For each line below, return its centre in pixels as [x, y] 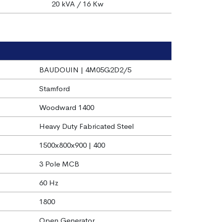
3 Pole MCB [59, 164]
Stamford [54, 89]
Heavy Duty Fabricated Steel [86, 126]
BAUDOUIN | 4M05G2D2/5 [85, 70]
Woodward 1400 [66, 108]
